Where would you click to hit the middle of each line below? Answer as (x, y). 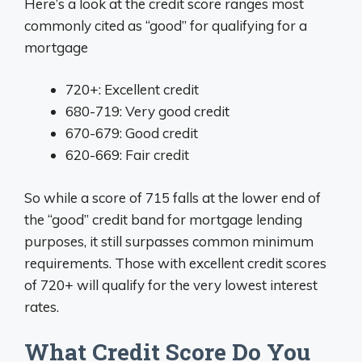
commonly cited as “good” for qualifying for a (166, 25)
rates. (42, 306)
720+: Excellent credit (132, 89)
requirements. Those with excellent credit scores (175, 263)
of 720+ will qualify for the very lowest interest (171, 284)
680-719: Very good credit (147, 111)
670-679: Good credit (132, 133)
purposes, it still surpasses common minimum (169, 241)
